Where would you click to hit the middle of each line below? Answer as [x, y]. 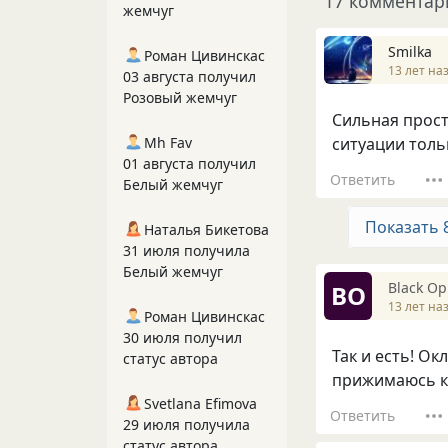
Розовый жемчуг [180, 97]
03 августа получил [189, 76]
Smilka [410, 51]
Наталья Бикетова [206, 229]
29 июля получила [186, 424]
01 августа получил [189, 163]
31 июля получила [186, 250]
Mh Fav [168, 142]
